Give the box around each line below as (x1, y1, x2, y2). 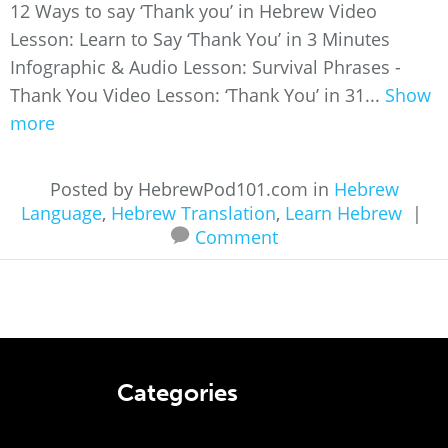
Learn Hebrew (285, 201, 402, 225)
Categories (116, 378, 238, 407)
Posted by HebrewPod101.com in (49, 177, 334, 201)
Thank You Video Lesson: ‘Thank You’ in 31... (10, 83, 385, 107)
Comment (195, 225, 278, 249)
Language (21, 201, 102, 225)
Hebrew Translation (111, 201, 276, 225)
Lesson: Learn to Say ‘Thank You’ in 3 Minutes (10, 27, 390, 51)
